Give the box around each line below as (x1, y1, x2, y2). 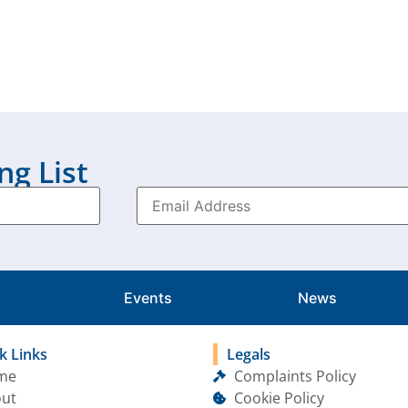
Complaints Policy (233, 366, 356, 387)
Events (124, 289, 173, 308)
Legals (227, 344, 270, 365)
